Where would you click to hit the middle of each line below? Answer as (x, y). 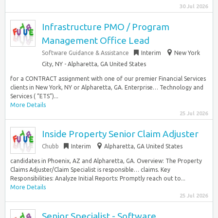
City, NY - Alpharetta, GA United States (94, 64)
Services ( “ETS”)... (34, 96)
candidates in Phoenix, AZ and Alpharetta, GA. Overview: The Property (106, 161)
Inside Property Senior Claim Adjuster (120, 134)
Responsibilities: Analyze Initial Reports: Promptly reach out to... (98, 178)
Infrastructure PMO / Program (106, 27)
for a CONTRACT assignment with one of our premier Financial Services (108, 79)
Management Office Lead (96, 40)
